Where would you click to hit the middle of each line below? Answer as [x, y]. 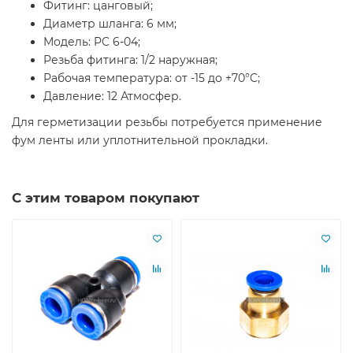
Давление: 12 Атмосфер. [112, 96]
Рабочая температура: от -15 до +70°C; [152, 78]
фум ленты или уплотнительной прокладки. [140, 140]
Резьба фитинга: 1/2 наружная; [130, 59]
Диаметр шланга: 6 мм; [110, 23]
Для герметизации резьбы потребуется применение [167, 122]
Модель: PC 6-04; [92, 41]
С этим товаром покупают [106, 197]
